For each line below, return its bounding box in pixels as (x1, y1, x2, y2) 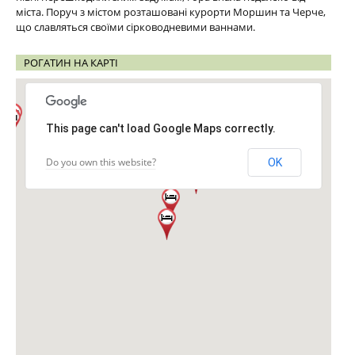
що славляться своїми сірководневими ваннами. (16, 20, 255, 34)
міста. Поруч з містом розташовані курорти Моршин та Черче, (16, 5, 326, 19)
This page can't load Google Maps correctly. (45, 122, 276, 135)
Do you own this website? (45, 155, 156, 169)
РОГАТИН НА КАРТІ (24, 55, 118, 70)
